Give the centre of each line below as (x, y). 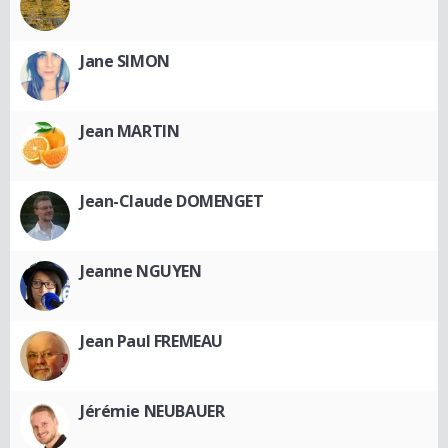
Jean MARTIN (130, 131)
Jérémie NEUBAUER (152, 411)
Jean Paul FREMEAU (151, 341)
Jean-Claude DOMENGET (172, 201)
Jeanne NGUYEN (141, 271)
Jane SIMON (125, 61)
